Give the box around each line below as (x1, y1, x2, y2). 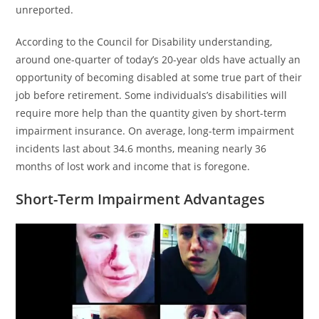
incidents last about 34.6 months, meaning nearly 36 (16, 142, 267, 155)
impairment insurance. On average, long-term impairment (16, 124, 295, 137)
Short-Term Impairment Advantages (16, 189, 266, 209)
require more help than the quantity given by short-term (16, 106, 287, 120)
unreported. (16, 3, 74, 16)
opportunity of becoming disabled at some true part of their (16, 70, 303, 84)
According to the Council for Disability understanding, (16, 35, 273, 48)
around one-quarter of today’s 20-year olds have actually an (16, 53, 301, 66)
